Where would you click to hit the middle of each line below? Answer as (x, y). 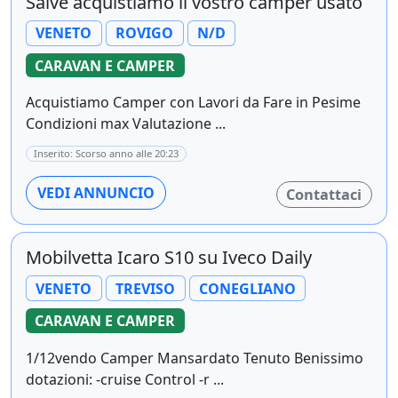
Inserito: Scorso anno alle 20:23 (106, 154)
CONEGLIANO (247, 288)
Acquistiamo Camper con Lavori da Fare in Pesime (193, 103)
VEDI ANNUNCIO (96, 193)
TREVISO (146, 288)
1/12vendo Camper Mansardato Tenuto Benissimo (195, 358)
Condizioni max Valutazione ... (126, 124)
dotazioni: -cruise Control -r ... (125, 379)
